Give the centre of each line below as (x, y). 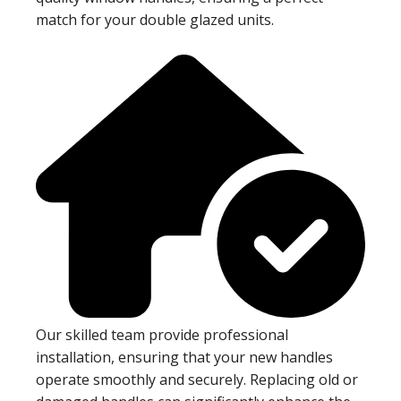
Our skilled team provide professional (162, 335)
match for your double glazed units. (155, 20)
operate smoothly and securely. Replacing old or (197, 380)
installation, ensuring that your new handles (184, 358)
